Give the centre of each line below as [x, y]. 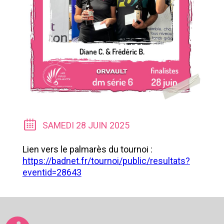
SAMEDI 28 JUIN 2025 [86, 125]
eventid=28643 [52, 172]
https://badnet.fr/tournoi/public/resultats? [106, 161]
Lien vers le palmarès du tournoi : [88, 149]
